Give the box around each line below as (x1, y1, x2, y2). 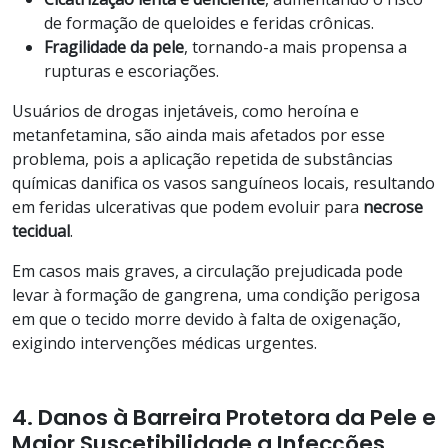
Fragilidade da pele (44, 35, 184, 58)
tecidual (12, 219, 70, 242)
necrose (363, 195, 423, 218)
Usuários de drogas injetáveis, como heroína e (12, 99, 359, 122)
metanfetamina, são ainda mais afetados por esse (12, 123, 385, 146)
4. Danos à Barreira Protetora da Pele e (12, 401, 436, 433)
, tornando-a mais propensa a (184, 35, 407, 58)
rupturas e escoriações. (44, 59, 219, 82)
